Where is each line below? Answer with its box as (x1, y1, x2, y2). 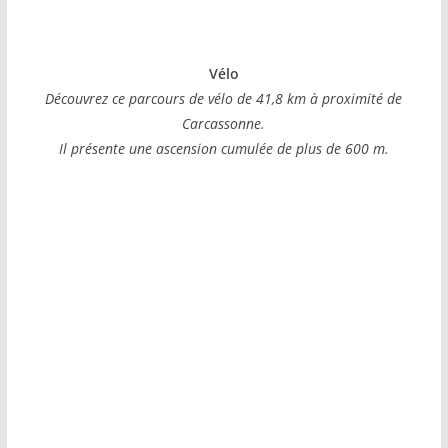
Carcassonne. (182, 113, 266, 133)
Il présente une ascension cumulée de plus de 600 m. (58, 138, 389, 158)
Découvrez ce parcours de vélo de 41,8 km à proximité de (45, 88, 403, 108)
